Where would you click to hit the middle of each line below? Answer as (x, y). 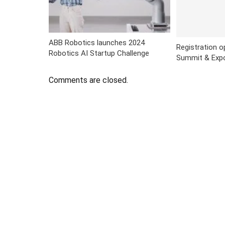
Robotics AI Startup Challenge (99, 53)
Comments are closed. (88, 80)
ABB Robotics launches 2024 (97, 43)
